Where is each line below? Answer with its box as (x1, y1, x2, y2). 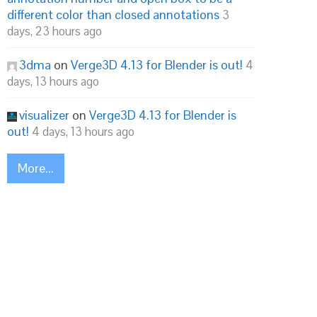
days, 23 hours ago (7, 23, 102, 39)
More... (18, 160, 54, 176)
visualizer (19, 107, 69, 123)
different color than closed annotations (7, 6, 219, 23)
